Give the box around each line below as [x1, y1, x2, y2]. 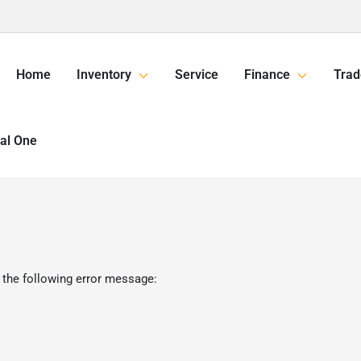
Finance [244, 67, 290, 83]
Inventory [77, 67, 131, 83]
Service [175, 67, 218, 83]
